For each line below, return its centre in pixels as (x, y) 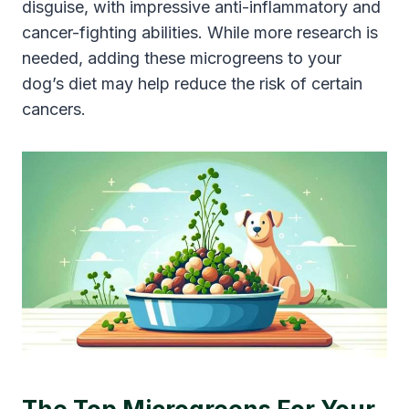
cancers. (54, 110)
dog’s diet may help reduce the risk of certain (192, 84)
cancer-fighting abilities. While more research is (200, 33)
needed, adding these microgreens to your (182, 58)
